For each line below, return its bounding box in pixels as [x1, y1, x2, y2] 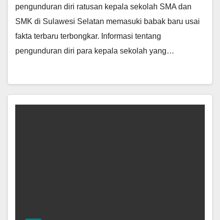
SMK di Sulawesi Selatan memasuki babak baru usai [15, 17, 200, 26]
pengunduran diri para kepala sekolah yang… [15, 47, 174, 55]
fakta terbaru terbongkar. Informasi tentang [15, 32, 161, 41]
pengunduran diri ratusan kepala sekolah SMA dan [15, 2, 192, 11]
